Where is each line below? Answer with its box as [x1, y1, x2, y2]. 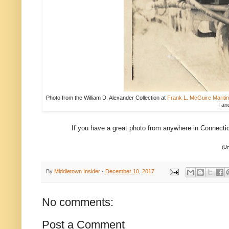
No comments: [42, 195, 113, 209]
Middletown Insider [54, 168, 100, 175]
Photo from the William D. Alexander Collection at [45, 94, 167, 101]
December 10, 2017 [105, 168, 154, 175]
